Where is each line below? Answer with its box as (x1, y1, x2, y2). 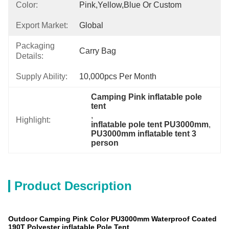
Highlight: (16, 116, 51, 124)
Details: (16, 52, 43, 60)
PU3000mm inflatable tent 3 (91, 129, 197, 138)
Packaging (16, 41, 55, 50)
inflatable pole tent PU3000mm (91, 120, 209, 129)
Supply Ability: (16, 72, 67, 81)
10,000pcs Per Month (79, 72, 156, 81)
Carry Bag (79, 47, 116, 55)
